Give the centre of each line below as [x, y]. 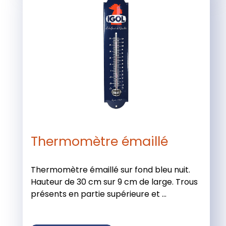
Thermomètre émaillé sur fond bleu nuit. [110, 169]
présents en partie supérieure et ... [98, 194]
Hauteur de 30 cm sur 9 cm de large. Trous [114, 182]
